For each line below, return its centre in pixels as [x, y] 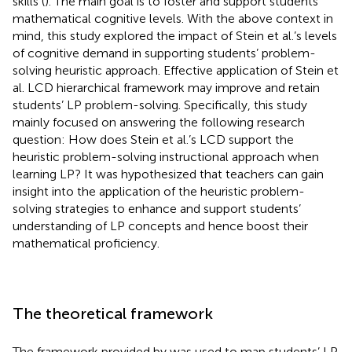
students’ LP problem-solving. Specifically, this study [160, 104]
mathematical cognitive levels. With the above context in [173, 18]
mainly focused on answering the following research [159, 122]
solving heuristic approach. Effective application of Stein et [176, 70]
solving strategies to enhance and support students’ [157, 208]
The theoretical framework [113, 313]
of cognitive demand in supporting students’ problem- [164, 53]
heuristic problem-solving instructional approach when [166, 156]
